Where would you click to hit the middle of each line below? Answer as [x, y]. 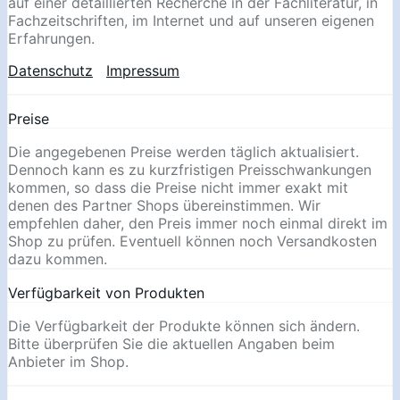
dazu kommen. [58, 258]
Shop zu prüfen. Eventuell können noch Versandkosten [192, 241]
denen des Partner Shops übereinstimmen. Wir [164, 205]
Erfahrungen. [51, 38]
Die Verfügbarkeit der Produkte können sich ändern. [184, 325]
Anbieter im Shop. [68, 361]
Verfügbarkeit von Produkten [106, 292]
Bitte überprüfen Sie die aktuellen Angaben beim [171, 343]
